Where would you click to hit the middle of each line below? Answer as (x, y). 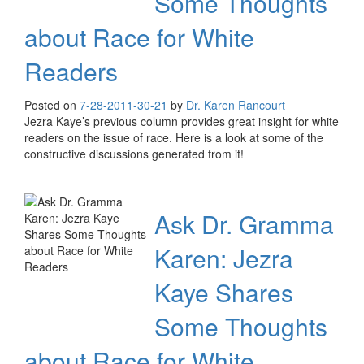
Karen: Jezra (224, 258)
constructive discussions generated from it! (134, 154)
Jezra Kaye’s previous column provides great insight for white (182, 121)
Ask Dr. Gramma (244, 224)
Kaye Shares (224, 292)
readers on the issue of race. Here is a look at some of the (174, 138)
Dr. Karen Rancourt (236, 105)
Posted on (52, 105)
